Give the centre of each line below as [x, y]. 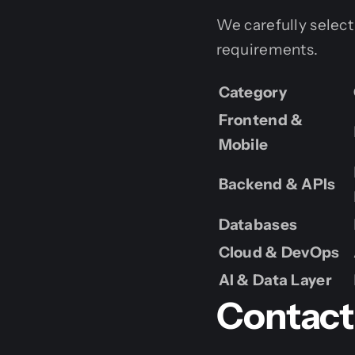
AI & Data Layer [275, 281]
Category [252, 93]
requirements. [267, 50]
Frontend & [261, 120]
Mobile [243, 145]
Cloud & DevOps [279, 253]
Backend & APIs [277, 185]
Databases [258, 225]
